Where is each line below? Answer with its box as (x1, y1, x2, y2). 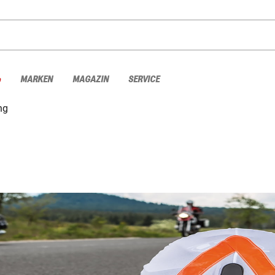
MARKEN (20, 74, 53, 85)
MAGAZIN (72, 74, 109, 85)
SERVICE (128, 74, 160, 85)
